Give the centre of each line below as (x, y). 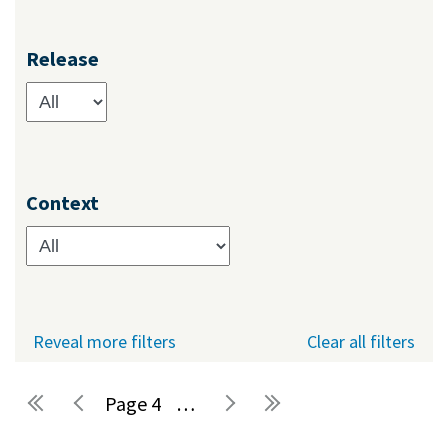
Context (62, 203)
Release (62, 59)
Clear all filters (361, 342)
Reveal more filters (104, 342)
